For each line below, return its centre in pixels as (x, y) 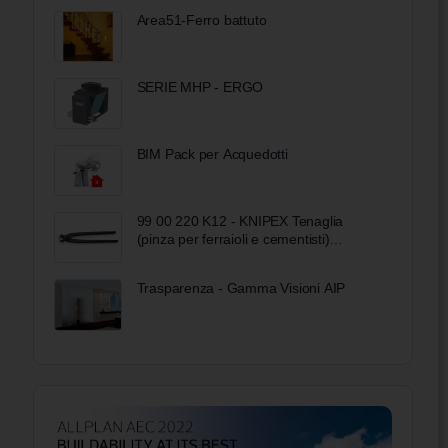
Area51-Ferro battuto (201, 19)
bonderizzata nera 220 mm (219, 257)
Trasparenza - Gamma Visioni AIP (241, 288)
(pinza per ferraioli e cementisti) (233, 239)
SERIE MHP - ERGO (200, 86)
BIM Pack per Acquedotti (212, 154)
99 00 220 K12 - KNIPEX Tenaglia (240, 221)
